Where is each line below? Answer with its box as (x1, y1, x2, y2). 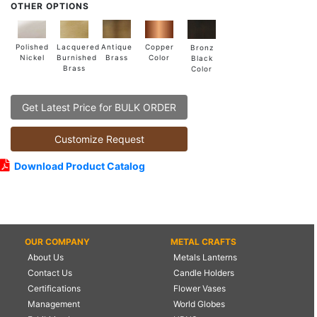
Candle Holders (173, 267, 234, 278)
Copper (144, 42, 174, 52)
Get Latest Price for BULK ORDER (22, 100, 176, 113)
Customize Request (54, 132, 144, 145)
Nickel (19, 52, 45, 62)
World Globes (173, 298, 225, 309)
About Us (28, 251, 64, 263)
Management (28, 298, 80, 309)
